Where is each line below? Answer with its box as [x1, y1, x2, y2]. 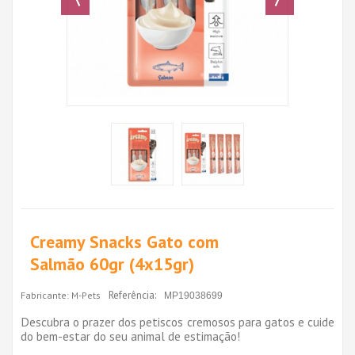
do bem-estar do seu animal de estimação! [21, 327, 240, 344]
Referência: [109, 288, 156, 302]
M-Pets [71, 288, 101, 301]
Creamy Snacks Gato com [30, 230, 219, 253]
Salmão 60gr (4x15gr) [30, 252, 194, 275]
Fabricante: [21, 288, 69, 301]
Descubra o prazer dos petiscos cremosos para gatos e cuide [21, 313, 334, 330]
